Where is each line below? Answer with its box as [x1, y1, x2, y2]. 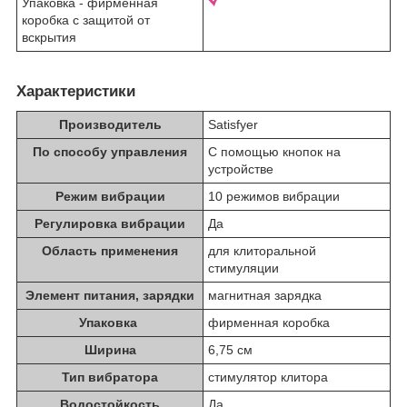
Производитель [58, 116, 162, 132]
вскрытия [22, 29, 76, 45]
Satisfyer [208, 116, 262, 132]
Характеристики [16, 82, 135, 100]
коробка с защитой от [22, 12, 150, 27]
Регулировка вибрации [35, 215, 185, 231]
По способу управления [33, 144, 187, 159]
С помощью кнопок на [208, 144, 341, 159]
